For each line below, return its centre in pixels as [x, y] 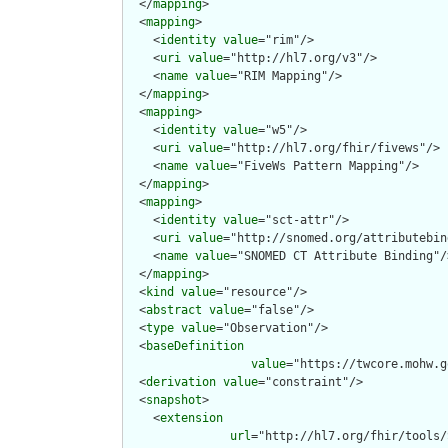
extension [191, 418]
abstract [174, 310]
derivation [181, 382]
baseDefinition [195, 346]
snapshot [174, 400]
